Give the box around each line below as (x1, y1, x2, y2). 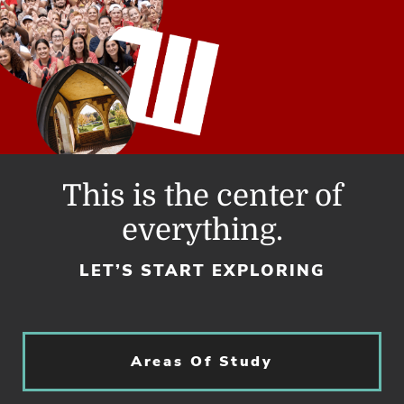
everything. (121, 213, 283, 247)
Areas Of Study (131, 352, 273, 372)
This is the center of (61, 179, 343, 213)
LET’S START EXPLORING (79, 260, 325, 281)
